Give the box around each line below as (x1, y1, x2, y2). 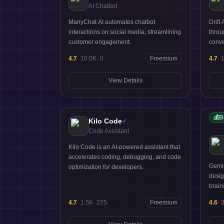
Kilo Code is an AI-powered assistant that (68, 143, 180, 150)
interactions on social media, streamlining (68, 28, 181, 35)
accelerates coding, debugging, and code (68, 153, 181, 160)
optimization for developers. (68, 163, 143, 170)
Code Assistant (88, 127, 129, 134)
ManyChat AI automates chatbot (68, 18, 155, 25)
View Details (108, 77, 142, 84)
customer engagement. (68, 38, 131, 45)
